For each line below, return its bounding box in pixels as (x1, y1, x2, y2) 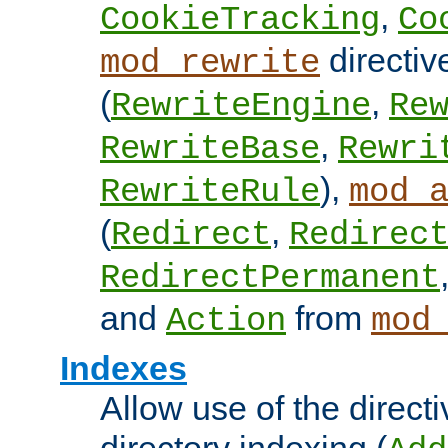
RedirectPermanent (100, 259, 440, 298)
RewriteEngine (111, 87, 371, 126)
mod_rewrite (100, 44, 320, 83)
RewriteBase (100, 130, 320, 169)
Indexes (60, 349, 187, 388)
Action (166, 302, 286, 341)
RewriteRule (100, 173, 320, 212)
